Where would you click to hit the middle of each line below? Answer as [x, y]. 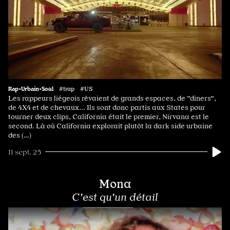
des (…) [20, 135]
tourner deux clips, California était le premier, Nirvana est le [109, 116]
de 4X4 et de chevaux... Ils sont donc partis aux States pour [107, 107]
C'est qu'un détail [115, 197]
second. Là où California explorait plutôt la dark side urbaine [110, 126]
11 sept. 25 [25, 152]
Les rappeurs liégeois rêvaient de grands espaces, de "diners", [112, 98]
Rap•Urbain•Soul [31, 88]
